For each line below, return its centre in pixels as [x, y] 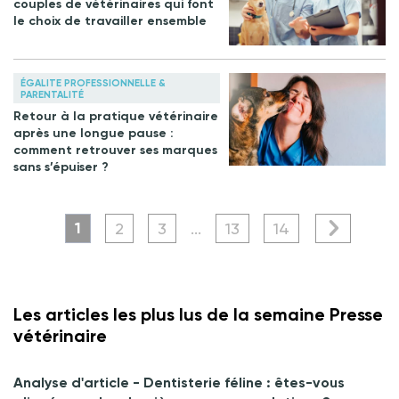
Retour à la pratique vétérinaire [116, 117]
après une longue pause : [94, 134]
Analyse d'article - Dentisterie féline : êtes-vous [179, 383]
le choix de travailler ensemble [110, 21]
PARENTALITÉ [52, 95]
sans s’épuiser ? [61, 167]
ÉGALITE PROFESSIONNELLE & [93, 84]
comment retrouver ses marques [115, 151]
